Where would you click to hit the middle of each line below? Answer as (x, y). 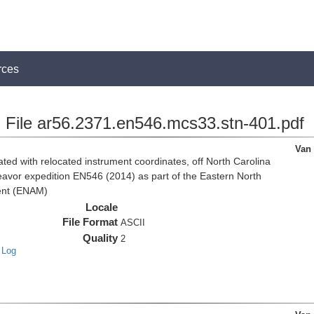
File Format (90, 222)
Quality (101, 238)
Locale (102, 207)
